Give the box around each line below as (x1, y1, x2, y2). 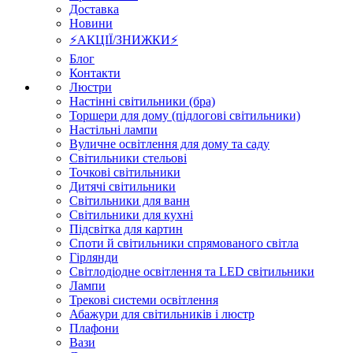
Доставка (69, 2, 119, 16)
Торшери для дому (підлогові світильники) (69, 108, 300, 122)
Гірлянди (69, 250, 118, 264)
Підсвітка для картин (69, 221, 183, 236)
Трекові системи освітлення (69, 292, 218, 307)
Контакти (69, 65, 121, 80)
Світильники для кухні (69, 207, 193, 221)
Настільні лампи (69, 122, 158, 136)
